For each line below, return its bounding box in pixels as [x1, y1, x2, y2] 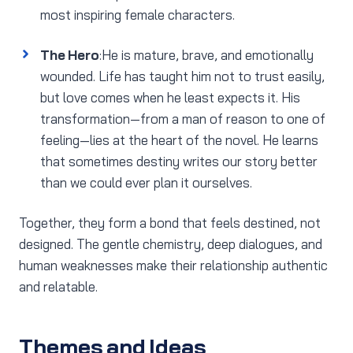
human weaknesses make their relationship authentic [19, 257, 328, 274]
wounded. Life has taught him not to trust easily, [40, 68, 325, 85]
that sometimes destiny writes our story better [40, 153, 318, 170]
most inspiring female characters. [40, 6, 235, 24]
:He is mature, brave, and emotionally [99, 46, 314, 64]
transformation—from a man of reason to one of [40, 110, 325, 128]
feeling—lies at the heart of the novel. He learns [40, 132, 318, 149]
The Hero [40, 46, 99, 64]
